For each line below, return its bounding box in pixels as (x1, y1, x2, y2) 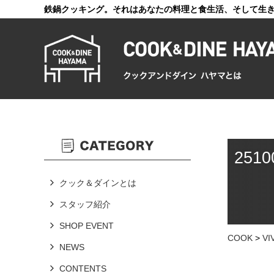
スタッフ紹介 (59, 199, 111, 209)
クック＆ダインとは (59, 178, 136, 188)
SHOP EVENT (59, 221, 114, 231)
